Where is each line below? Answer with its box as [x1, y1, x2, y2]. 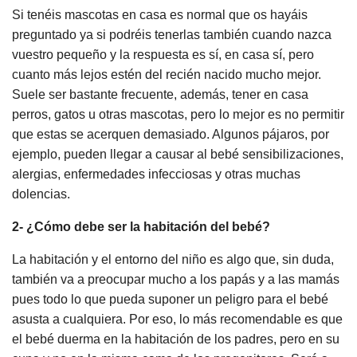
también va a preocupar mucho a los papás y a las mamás [12, 273, 339, 287]
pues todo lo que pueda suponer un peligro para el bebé [12, 292, 328, 307]
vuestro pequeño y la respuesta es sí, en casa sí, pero [12, 48, 314, 62]
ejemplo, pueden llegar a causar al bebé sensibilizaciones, [12, 147, 343, 162]
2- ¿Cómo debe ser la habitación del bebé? [12, 220, 270, 234]
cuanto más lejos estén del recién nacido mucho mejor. [12, 68, 321, 82]
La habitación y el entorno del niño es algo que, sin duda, [12, 253, 334, 267]
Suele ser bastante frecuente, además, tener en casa [12, 88, 308, 102]
